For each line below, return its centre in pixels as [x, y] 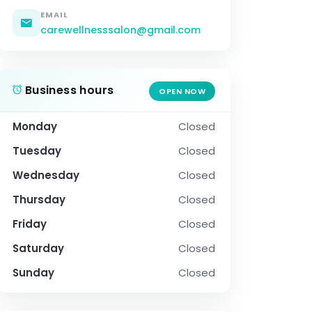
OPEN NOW [182, 92]
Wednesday [46, 175]
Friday [30, 224]
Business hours [68, 91]
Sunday [33, 273]
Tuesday [37, 151]
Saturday [38, 249]
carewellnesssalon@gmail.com [120, 30]
